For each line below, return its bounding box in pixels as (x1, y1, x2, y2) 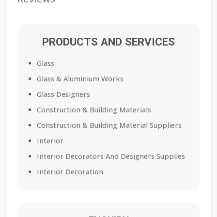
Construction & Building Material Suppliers (37, 121, 182, 130)
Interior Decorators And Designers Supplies (37, 152, 185, 161)
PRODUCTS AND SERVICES (42, 35, 175, 48)
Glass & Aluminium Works (37, 74, 124, 84)
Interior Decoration (37, 167, 103, 177)
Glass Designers (37, 90, 90, 99)
